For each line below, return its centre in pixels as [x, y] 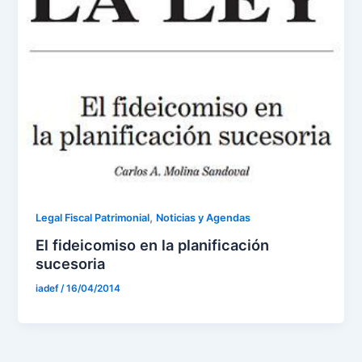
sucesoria [71, 264]
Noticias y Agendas [204, 217]
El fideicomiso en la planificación [153, 245]
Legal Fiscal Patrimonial [93, 217]
